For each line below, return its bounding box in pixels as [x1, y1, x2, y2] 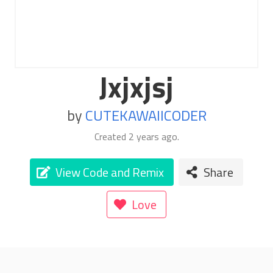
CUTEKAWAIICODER [85, 104, 207, 126]
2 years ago [128, 129, 177, 144]
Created [94, 129, 129, 144]
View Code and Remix [55, 162, 164, 182]
